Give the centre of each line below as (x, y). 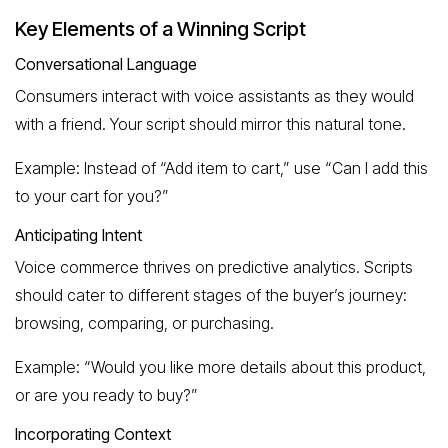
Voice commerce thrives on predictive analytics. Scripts (214, 266)
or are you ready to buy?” (106, 394)
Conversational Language (106, 63)
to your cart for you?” (92, 195)
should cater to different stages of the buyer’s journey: (211, 294)
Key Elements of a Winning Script (160, 28)
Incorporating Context (93, 433)
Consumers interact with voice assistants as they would (214, 95)
